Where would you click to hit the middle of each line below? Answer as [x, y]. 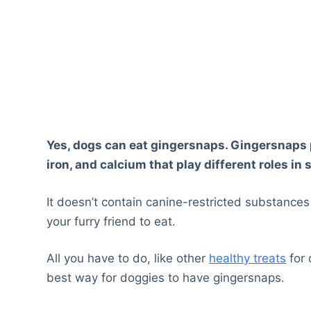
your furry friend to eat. [111, 221]
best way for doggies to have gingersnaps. [166, 278]
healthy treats [248, 259]
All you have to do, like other [128, 259]
